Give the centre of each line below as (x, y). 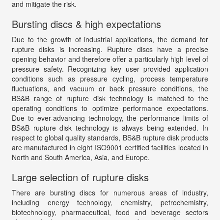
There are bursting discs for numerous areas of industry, (110, 192)
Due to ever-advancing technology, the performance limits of (110, 118)
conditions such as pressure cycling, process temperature (110, 78)
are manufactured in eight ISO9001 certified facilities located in (110, 147)
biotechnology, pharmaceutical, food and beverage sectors (110, 212)
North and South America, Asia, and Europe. (81, 157)
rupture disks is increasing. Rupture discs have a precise (110, 49)
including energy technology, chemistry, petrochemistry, (110, 202)
